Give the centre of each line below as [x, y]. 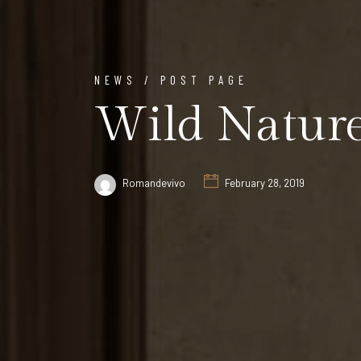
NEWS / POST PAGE [171, 80]
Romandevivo [154, 183]
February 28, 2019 [263, 183]
